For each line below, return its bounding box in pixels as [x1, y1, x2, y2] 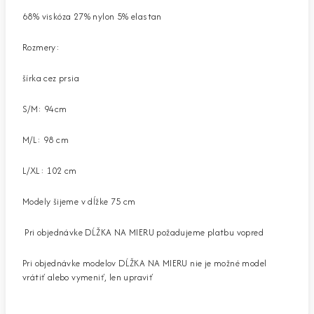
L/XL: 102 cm [22, 163, 77, 177]
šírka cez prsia [22, 71, 79, 85]
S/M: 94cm [22, 102, 67, 116]
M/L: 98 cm [22, 132, 69, 146]
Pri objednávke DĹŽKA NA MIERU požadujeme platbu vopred [22, 225, 264, 239]
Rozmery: [22, 40, 60, 54]
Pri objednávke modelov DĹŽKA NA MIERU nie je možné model [22, 256, 267, 270]
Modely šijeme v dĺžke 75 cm [22, 194, 136, 208]
